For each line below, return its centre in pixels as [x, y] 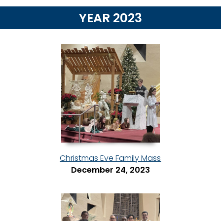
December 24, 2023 [110, 170]
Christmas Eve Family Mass [110, 158]
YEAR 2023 [110, 18]
